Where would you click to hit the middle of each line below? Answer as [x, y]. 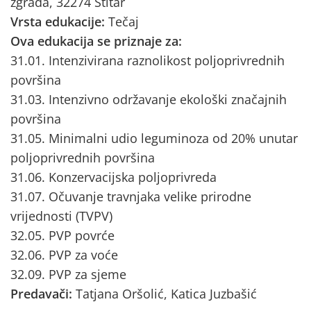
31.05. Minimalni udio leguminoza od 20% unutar [154, 138]
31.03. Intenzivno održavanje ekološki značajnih [149, 99]
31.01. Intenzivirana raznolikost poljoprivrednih [148, 60]
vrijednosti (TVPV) [61, 216]
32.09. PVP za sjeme [68, 274]
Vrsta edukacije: [59, 22]
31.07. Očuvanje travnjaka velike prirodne [131, 196]
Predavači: [43, 294]
